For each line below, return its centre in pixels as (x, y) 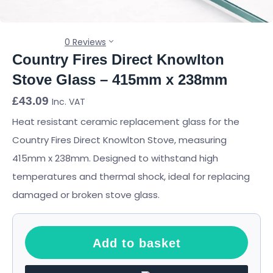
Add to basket (136, 243)
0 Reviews (85, 42)
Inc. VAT (69, 102)
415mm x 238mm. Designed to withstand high (115, 158)
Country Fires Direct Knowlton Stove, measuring (119, 140)
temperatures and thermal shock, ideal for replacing (131, 176)
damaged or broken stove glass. (86, 195)
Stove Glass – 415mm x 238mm (120, 80)
